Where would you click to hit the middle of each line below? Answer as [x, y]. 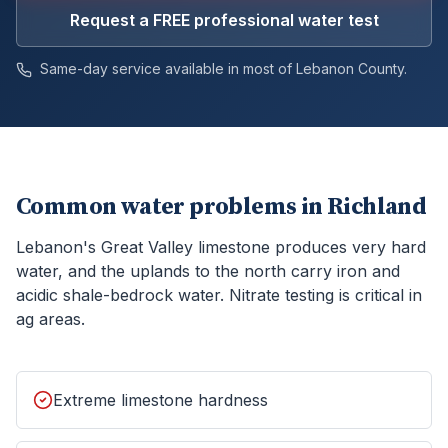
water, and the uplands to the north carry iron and [208, 271]
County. [380, 68]
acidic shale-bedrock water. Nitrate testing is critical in [219, 295]
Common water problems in [171, 207]
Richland [377, 207]
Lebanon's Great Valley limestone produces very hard [221, 247]
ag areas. [50, 319]
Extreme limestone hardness [160, 400]
